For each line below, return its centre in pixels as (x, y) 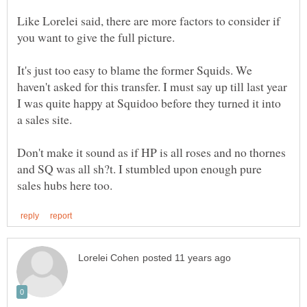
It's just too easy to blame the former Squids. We (135, 70)
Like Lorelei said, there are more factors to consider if (149, 21)
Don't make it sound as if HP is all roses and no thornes (151, 152)
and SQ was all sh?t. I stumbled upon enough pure (139, 169)
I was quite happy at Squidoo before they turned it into (149, 103)
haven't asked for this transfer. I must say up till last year (152, 87)
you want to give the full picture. (96, 37)
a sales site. (45, 120)
